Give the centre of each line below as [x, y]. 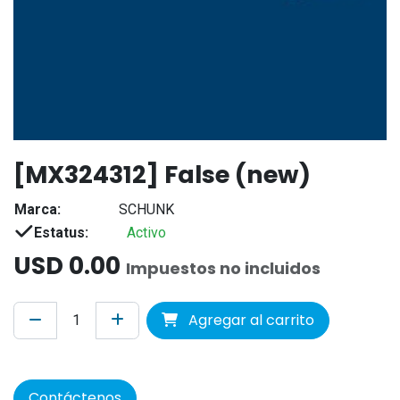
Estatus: [61, 232]
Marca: [37, 209]
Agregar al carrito [250, 320]
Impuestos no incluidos [223, 268]
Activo [146, 232]
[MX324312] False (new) [162, 174]
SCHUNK [146, 209]
